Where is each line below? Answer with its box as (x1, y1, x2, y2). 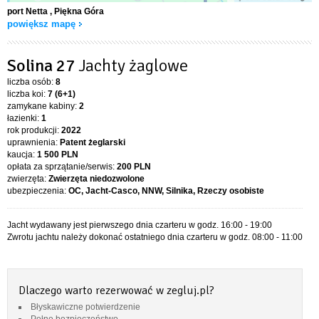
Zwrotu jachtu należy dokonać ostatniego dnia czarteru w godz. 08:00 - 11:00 (7, 231, 303, 242)
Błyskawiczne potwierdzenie (31, 301, 140, 312)
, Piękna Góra (48, 6, 104, 16)
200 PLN (117, 161, 151, 172)
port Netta (7, 6, 48, 16)
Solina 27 (7, 54, 78, 76)
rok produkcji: (7, 125, 61, 135)
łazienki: (7, 113, 41, 123)
